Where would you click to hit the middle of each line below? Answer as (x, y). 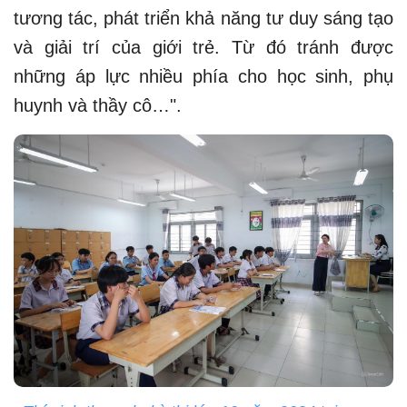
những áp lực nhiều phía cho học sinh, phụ (203, 76)
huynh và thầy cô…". (98, 105)
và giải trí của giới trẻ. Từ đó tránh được (203, 47)
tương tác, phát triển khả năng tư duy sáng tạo (203, 18)
